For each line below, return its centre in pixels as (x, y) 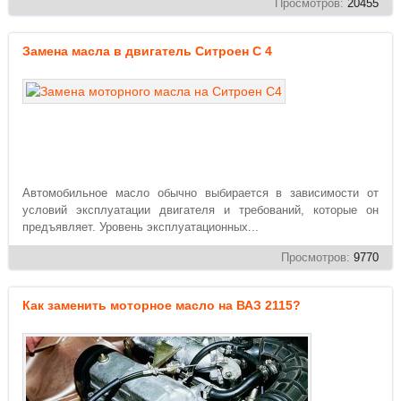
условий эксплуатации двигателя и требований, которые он (200, 210)
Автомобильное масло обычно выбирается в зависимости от (200, 193)
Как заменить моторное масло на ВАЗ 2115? (162, 305)
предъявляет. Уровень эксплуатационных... (141, 227)
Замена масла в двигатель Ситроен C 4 (147, 51)
